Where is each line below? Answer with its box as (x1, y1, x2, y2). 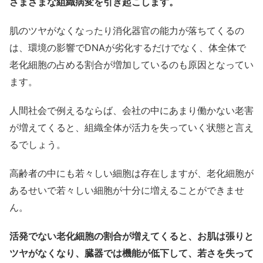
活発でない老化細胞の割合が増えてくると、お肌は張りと (9, 230, 254, 242)
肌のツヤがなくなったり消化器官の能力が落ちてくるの (9, 25, 244, 37)
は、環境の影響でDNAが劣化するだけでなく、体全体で (9, 42, 246, 54)
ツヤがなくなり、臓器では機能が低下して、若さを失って (9, 247, 254, 259)
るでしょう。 (9, 139, 66, 151)
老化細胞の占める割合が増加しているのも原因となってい (9, 59, 254, 71)
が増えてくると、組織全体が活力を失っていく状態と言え (9, 122, 254, 134)
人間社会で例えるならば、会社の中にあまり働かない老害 (9, 104, 254, 117)
